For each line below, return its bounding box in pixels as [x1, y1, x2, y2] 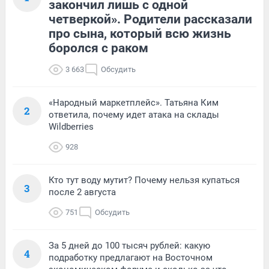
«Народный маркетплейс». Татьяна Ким [49, 97, 219, 109]
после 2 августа [49, 187, 116, 198]
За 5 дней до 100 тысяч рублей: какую [49, 240, 210, 252]
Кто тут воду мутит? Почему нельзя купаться [49, 175, 240, 186]
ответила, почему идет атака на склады [49, 109, 219, 121]
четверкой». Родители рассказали [49, 12, 252, 27]
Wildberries [49, 121, 94, 133]
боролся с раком [49, 41, 148, 56]
